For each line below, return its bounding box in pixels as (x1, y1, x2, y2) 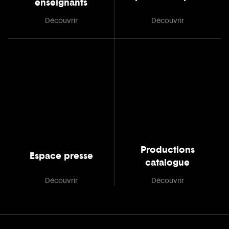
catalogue (145, 156, 190, 169)
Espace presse (29, 149, 93, 163)
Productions (140, 143, 195, 156)
